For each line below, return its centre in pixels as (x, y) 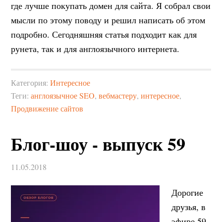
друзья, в (189, 207)
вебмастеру (118, 95)
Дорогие (188, 192)
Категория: (31, 83)
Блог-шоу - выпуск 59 (98, 144)
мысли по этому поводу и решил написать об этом (108, 20)
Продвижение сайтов (47, 108)
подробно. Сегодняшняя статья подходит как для (104, 34)
